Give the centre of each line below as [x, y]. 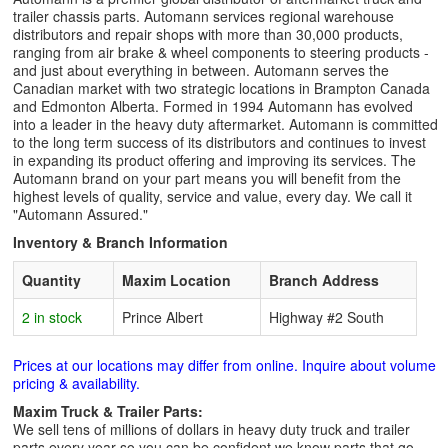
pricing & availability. [76, 383]
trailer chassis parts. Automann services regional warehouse [203, 16]
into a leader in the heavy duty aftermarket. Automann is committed [225, 124]
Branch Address [324, 280]
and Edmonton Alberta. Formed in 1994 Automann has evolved [213, 106]
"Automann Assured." [80, 214]
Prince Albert [162, 317]
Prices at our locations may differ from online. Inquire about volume [224, 365]
